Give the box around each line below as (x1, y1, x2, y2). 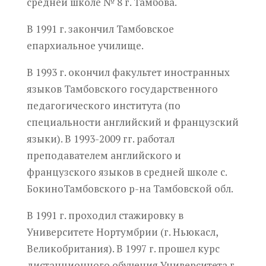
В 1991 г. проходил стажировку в (26, 208, 183, 222)
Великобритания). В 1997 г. (26, 241, 158, 255)
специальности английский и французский (26, 115, 239, 129)
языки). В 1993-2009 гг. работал (26, 131, 175, 145)
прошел (157, 241, 195, 255)
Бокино (26, 181, 64, 195)
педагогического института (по (26, 98, 180, 112)
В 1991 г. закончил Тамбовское (26, 21, 174, 36)
